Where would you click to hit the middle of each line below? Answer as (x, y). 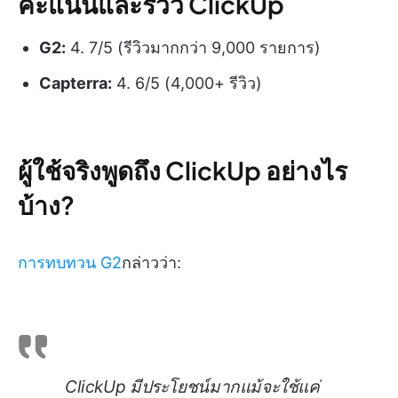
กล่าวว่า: (151, 263)
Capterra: (76, 84)
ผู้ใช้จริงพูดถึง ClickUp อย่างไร (183, 171)
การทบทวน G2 (70, 263)
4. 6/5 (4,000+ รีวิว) (187, 84)
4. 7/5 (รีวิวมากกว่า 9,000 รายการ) (193, 48)
